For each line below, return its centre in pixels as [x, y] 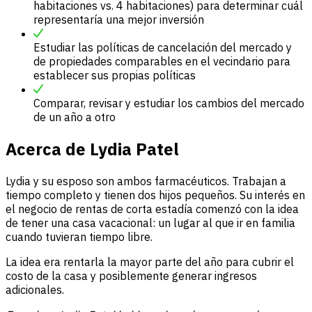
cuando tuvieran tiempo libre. [79, 236]
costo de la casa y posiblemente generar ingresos [131, 275]
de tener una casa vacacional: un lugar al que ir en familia [150, 223]
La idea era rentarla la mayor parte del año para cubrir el [150, 262]
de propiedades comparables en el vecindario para [162, 61]
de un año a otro [75, 117]
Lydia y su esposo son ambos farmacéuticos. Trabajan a [146, 181]
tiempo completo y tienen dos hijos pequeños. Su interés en [155, 195]
